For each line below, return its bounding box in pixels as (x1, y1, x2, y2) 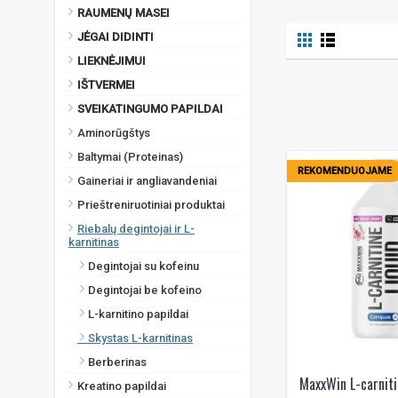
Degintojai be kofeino (77, 283, 202, 297)
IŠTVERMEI (77, 77, 135, 92)
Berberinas (77, 354, 147, 369)
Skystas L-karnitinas (77, 330, 193, 345)
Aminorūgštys (77, 125, 150, 139)
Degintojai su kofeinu (77, 259, 199, 273)
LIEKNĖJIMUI (77, 53, 146, 68)
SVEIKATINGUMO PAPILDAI (77, 101, 223, 115)
